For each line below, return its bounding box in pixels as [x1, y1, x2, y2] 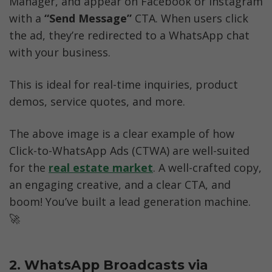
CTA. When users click [135, 11, 248, 26]
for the [9, 160, 49, 175]
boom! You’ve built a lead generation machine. [9, 194, 251, 209]
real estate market [49, 160, 153, 175]
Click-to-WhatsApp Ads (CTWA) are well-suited [9, 143, 250, 158]
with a [9, 11, 44, 26]
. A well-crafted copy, [153, 160, 262, 175]
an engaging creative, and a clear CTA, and [9, 177, 231, 192]
